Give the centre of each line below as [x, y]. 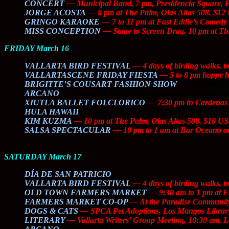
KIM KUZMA [48, 121]
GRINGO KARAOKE [62, 21]
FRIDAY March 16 [37, 48]
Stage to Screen [139, 31]
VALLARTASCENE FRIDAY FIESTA [91, 75]
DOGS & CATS [51, 211]
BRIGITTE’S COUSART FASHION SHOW [101, 84]
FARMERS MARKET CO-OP [76, 201]
